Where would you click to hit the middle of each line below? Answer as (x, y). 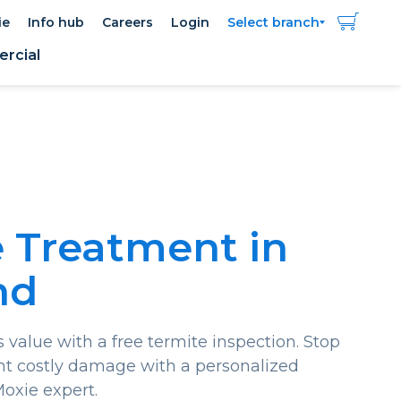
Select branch (274, 22)
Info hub (56, 22)
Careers (128, 22)
